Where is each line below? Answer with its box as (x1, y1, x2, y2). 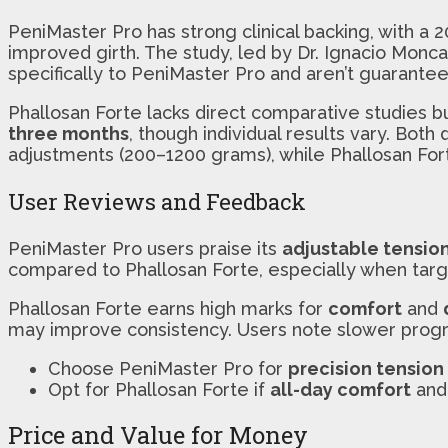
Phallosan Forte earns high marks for (8, 297, 328, 319)
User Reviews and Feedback (8, 186, 306, 216)
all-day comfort (270, 378, 411, 400)
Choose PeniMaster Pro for (48, 357, 288, 379)
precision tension (288, 357, 444, 379)
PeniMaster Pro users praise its (8, 237, 282, 259)
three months (8, 122, 129, 144)
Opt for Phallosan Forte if (48, 378, 270, 400)
